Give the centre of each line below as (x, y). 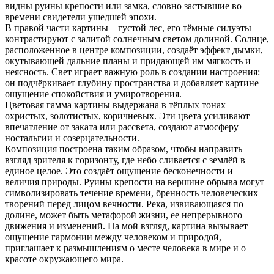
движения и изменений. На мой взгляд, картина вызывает (126, 226)
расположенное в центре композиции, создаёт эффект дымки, (134, 50)
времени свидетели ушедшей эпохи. (81, 17)
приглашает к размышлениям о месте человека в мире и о (125, 248)
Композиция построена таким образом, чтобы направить (124, 149)
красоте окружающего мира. (64, 259)
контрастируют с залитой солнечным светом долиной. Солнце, (137, 39)
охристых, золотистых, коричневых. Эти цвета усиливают (127, 116)
